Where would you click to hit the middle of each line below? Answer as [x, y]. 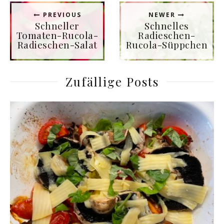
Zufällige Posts [112, 81]
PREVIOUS [61, 14]
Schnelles [167, 25]
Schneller [57, 25]
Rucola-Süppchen [167, 44]
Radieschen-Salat [57, 44]
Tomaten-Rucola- [57, 35]
